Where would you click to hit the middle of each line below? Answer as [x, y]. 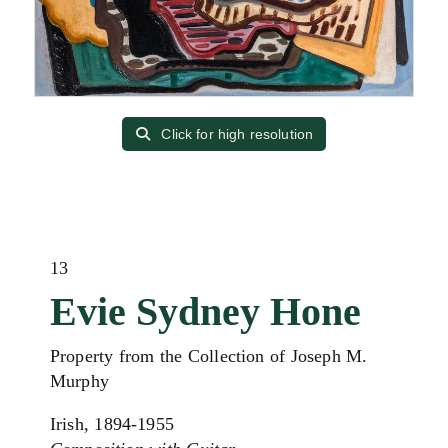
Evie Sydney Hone [205, 312]
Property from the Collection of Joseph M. [209, 356]
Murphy [79, 381]
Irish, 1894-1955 [112, 424]
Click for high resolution [235, 134]
